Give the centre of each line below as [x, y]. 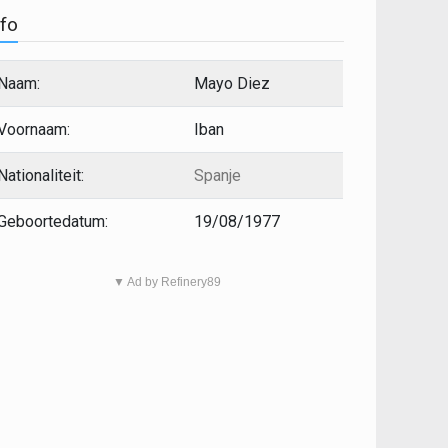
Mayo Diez [232, 83]
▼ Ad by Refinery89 [167, 282]
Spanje [218, 175]
